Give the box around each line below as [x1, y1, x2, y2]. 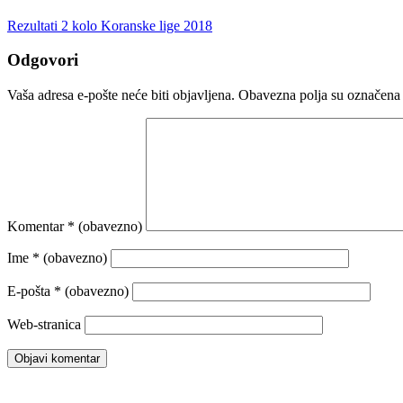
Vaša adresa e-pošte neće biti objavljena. [7, 87, 235, 103]
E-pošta [7, 283, 54, 300]
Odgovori [7, 50, 78, 70]
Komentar [7, 219, 67, 235]
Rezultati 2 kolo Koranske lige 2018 [7, 17, 212, 33]
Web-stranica [7, 317, 81, 333]
